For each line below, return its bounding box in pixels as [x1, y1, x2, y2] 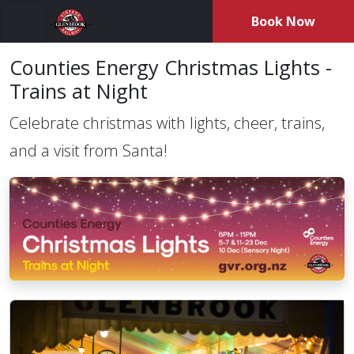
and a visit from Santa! [9, 139, 168, 161]
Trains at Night [9, 77, 148, 104]
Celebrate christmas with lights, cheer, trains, [9, 111, 325, 134]
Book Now [251, 13, 315, 30]
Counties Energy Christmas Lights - [9, 53, 332, 81]
